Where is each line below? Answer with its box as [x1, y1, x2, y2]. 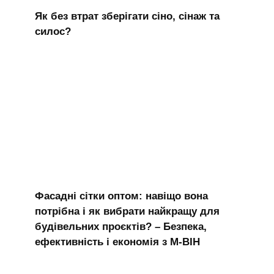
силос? [34, 25, 71, 37]
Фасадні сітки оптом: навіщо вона [34, 190, 208, 202]
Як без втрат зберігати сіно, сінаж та [34, 10, 220, 22]
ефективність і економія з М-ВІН [34, 235, 200, 248]
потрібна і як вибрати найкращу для [34, 205, 220, 217]
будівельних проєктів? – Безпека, [34, 220, 207, 232]
